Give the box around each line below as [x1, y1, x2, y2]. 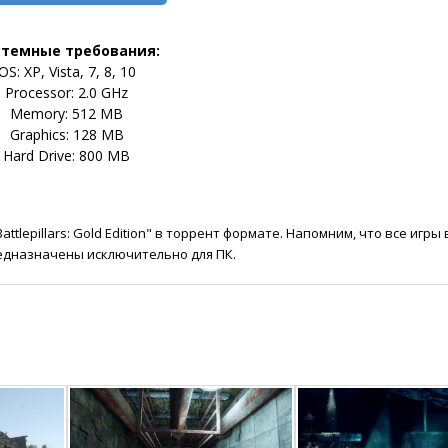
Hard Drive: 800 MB [3, 145, 130, 165]
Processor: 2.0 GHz [5, 82, 128, 102]
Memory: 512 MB [10, 103, 123, 123]
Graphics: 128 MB [9, 124, 124, 144]
